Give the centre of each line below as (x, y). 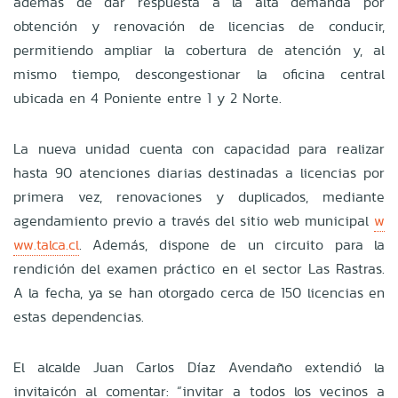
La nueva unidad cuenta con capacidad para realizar (199, 148)
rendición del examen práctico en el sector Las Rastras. (199, 268)
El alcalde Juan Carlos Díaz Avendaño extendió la (199, 367)
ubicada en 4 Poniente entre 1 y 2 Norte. (147, 98)
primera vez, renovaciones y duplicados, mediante (199, 196)
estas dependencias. (79, 316)
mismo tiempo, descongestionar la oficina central (199, 74)
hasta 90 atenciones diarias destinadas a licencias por (199, 172)
